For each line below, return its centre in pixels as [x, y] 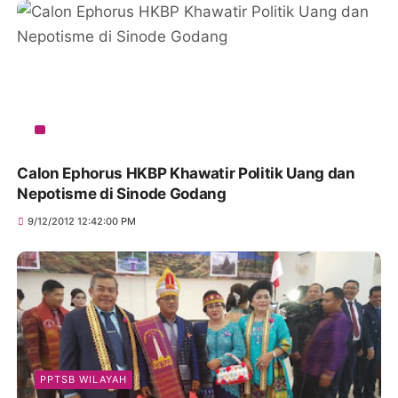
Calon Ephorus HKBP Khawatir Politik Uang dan [186, 174]
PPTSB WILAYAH [84, 380]
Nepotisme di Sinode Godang [122, 194]
